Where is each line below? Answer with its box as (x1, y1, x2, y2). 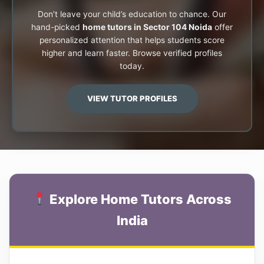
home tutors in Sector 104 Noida (82, 22, 212, 32)
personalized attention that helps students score (39, 35, 225, 45)
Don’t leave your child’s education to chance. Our (38, 9, 226, 19)
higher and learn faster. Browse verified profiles (42, 48, 222, 58)
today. (120, 61, 144, 71)
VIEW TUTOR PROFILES (87, 93, 177, 103)
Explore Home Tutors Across (47, 191, 232, 207)
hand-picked (31, 22, 82, 32)
